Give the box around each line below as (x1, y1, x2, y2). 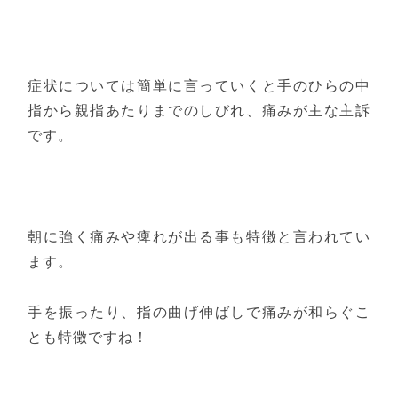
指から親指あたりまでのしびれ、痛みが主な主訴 (28, 101, 370, 120)
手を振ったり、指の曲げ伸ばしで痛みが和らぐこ (28, 302, 370, 321)
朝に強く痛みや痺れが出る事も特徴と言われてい (28, 227, 370, 245)
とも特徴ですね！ (28, 327, 149, 346)
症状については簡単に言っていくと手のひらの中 (28, 76, 370, 95)
